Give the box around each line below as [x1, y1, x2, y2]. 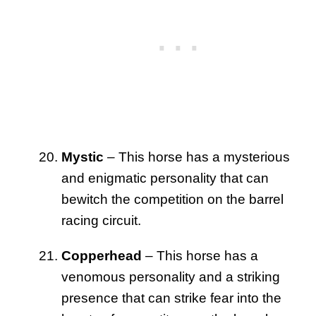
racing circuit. [61, 212, 141, 228]
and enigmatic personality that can [61, 170, 269, 186]
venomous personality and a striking [61, 269, 280, 284]
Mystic [61, 149, 104, 164]
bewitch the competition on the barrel [61, 191, 284, 207]
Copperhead [61, 248, 142, 263]
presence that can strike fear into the [61, 290, 281, 305]
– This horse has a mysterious [104, 149, 290, 164]
